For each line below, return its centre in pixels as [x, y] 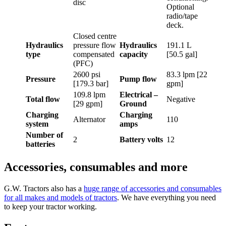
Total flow [43, 99]
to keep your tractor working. [50, 206]
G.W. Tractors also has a [44, 188]
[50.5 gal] [182, 54]
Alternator [89, 119]
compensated [94, 54]
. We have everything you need [166, 197]
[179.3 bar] [91, 83]
